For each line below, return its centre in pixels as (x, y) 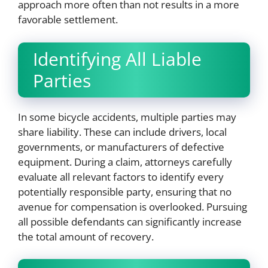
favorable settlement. (68, 19)
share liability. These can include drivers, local (122, 132)
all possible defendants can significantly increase (130, 221)
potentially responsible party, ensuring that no (125, 191)
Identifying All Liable (117, 59)
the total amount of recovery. (86, 236)
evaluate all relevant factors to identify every (121, 176)
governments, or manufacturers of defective (121, 147)
